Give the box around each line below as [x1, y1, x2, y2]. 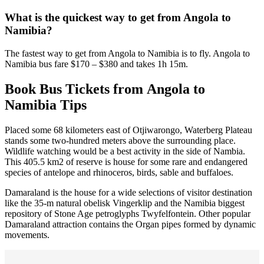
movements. [5, 229, 49, 240]
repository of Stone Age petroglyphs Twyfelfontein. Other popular [5, 208, 250, 219]
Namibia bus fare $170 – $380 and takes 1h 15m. [5, 59, 188, 70]
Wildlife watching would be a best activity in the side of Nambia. [5, 146, 245, 156]
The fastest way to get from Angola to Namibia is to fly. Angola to [5, 48, 250, 59]
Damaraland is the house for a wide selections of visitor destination [5, 187, 252, 197]
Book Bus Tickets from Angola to [5, 81, 205, 97]
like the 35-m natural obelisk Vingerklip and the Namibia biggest [5, 197, 245, 208]
